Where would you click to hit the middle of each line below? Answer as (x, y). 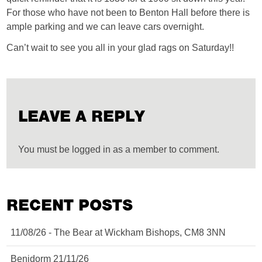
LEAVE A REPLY (82, 116)
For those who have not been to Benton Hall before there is (128, 13)
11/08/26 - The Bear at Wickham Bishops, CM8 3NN (118, 232)
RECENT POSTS (70, 205)
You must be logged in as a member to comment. (119, 149)
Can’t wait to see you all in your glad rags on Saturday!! (120, 48)
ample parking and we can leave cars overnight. (106, 27)
